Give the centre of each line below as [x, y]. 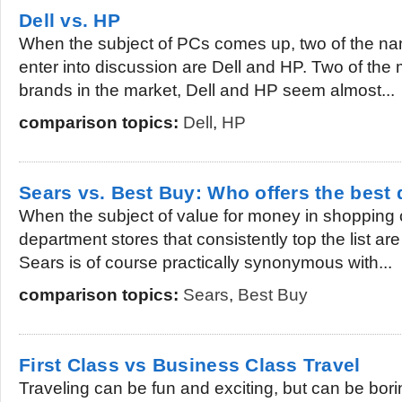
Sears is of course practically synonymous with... [205, 262]
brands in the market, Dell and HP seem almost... [207, 90]
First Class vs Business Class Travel [190, 365]
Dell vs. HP [70, 20]
